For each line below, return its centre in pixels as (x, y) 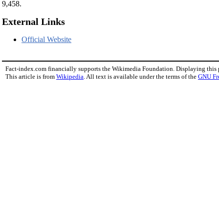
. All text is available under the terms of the (141, 77)
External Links (33, 22)
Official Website (46, 40)
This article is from (31, 77)
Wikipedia (70, 77)
